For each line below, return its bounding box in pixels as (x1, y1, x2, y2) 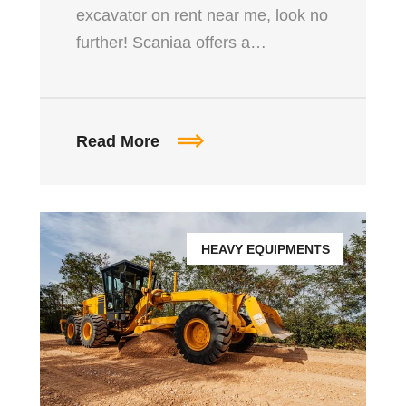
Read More (76, 131, 164, 150)
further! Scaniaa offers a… (76, 33, 266, 52)
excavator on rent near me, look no (76, 5, 328, 24)
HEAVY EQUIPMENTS (201, 241, 330, 256)
